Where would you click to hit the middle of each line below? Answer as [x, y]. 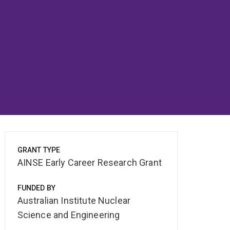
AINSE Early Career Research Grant [89, 163]
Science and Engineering [69, 215]
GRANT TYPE [39, 150]
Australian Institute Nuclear [74, 201]
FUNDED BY [36, 188]
